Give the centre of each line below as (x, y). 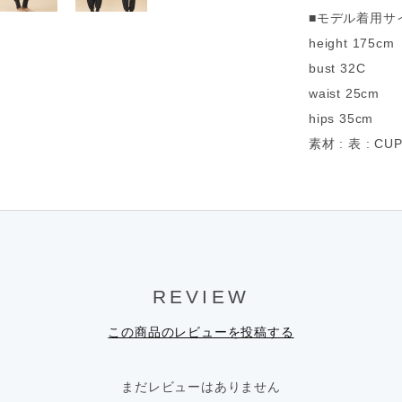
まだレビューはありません (201, 387)
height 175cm (352, 44)
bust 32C (337, 69)
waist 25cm (344, 94)
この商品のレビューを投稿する (201, 332)
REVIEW (201, 297)
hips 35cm (341, 119)
